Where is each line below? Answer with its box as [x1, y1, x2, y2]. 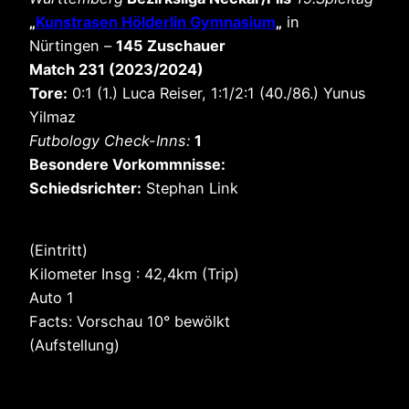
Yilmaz [29, 107, 76, 126]
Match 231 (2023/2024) [29, 59, 204, 79]
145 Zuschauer [116, 36, 225, 55]
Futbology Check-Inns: [29, 131, 194, 150]
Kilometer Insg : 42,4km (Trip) [29, 264, 239, 283]
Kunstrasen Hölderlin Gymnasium [36, 12, 276, 31]
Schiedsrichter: [29, 178, 142, 197]
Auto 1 [29, 288, 74, 307]
